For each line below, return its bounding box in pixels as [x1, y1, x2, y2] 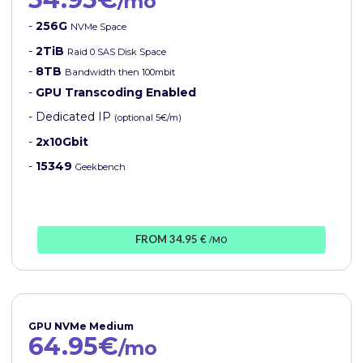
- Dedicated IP [28, 109, 114, 125]
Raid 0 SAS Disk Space [67, 46, 166, 58]
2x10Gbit [36, 135, 88, 150]
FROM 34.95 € [135, 233, 209, 246]
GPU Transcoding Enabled [36, 85, 196, 100]
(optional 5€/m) [114, 112, 181, 124]
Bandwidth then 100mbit [65, 66, 175, 79]
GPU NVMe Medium [28, 320, 134, 333]
